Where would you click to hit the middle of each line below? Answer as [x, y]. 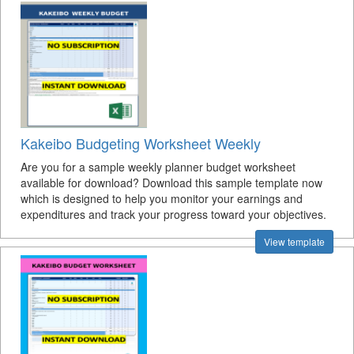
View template [294, 241]
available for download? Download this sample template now [171, 183]
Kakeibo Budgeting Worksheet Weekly [141, 143]
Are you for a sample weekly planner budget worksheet [158, 167]
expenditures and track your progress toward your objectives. [173, 214]
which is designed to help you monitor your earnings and [162, 198]
